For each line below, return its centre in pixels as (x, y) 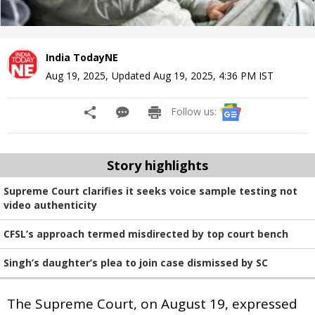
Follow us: (194, 111)
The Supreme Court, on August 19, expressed (152, 303)
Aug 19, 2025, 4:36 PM (205, 75)
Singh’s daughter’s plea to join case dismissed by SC (136, 262)
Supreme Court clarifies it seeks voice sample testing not (150, 191)
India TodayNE (82, 57)
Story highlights (157, 165)
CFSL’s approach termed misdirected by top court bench (146, 233)
